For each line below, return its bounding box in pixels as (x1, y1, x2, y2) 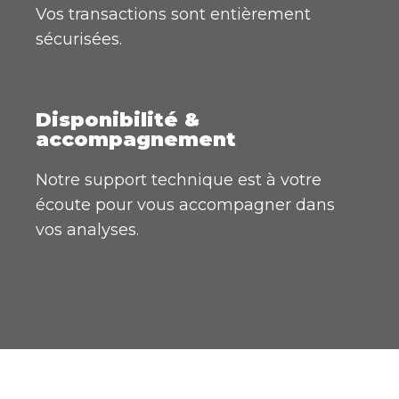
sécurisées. (36, 28, 122, 49)
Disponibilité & (36, 107, 199, 132)
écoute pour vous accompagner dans (36, 194, 335, 215)
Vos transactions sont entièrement (36, 4, 311, 24)
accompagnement (36, 126, 236, 151)
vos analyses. (36, 219, 139, 240)
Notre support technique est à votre (36, 169, 322, 190)
